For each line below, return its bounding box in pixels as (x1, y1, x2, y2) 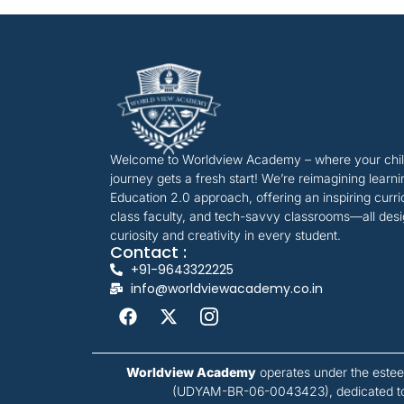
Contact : (110, 240, 187, 263)
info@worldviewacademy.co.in (130, 279, 323, 298)
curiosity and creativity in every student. (110, 226, 341, 243)
